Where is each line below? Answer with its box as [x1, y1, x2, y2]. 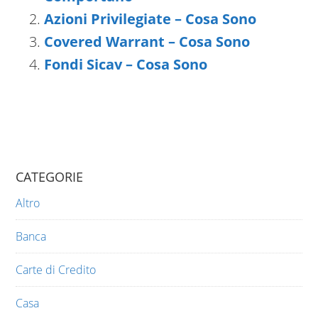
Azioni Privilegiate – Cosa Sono [44, 9, 257, 29]
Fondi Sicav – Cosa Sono [44, 55, 208, 75]
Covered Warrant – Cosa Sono [44, 32, 251, 52]
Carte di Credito [16, 262, 97, 278]
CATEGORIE [16, 168, 84, 186]
